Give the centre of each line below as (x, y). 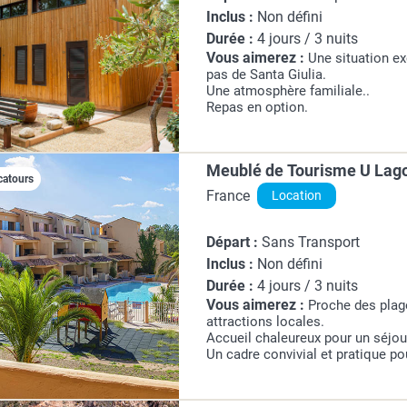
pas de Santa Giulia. (267, 74)
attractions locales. (266, 322)
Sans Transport (309, 242)
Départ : (233, 242)
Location (297, 196)
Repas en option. (258, 107)
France (228, 195)
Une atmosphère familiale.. (288, 91)
